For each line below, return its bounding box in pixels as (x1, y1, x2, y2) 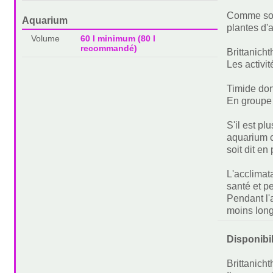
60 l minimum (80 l (80, 34, 155, 44)
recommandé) (80, 43, 137, 54)
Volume (31, 34, 60, 44)
